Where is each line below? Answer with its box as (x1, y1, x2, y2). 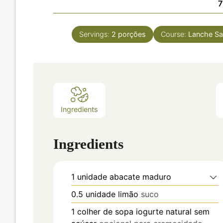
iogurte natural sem (136, 207, 210, 217)
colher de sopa (77, 207, 133, 217)
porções (118, 30, 146, 39)
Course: (161, 30, 189, 39)
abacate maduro (110, 172, 171, 182)
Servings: (79, 30, 112, 39)
